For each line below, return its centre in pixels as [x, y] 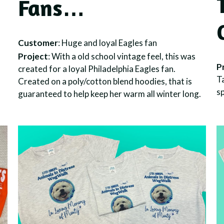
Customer [38, 43]
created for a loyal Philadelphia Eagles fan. [96, 68]
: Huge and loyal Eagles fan [107, 43]
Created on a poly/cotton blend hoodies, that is [105, 81]
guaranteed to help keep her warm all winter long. [109, 93]
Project [33, 56]
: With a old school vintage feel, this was [121, 56]
